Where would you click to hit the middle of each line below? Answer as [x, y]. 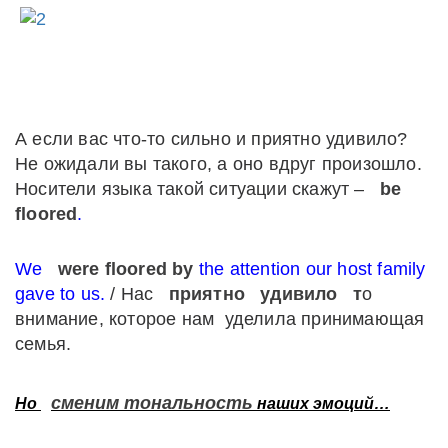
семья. [48, 344]
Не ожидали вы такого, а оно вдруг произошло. [218, 164]
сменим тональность [152, 403]
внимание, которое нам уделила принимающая [220, 319]
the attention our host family [309, 269]
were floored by [125, 269]
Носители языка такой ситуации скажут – [192, 189]
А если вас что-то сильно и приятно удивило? [214, 139]
